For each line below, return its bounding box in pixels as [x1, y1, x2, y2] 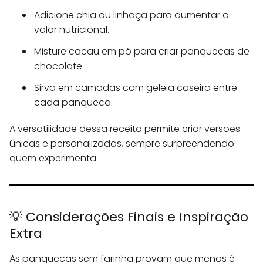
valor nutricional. [34, 23, 109, 37]
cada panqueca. [34, 96, 113, 110]
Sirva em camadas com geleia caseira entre [34, 81, 237, 95]
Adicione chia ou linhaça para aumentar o [34, 8, 229, 22]
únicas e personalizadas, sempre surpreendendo [9, 137, 234, 151]
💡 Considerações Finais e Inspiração [9, 208, 248, 227]
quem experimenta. [9, 151, 98, 166]
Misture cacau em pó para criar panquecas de [34, 45, 249, 59]
